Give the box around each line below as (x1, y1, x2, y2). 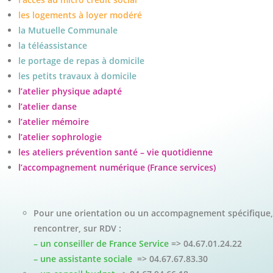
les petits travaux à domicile (18, 70, 136, 82)
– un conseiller (34, 238, 94, 250)
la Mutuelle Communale (18, 24, 118, 37)
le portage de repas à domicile (18, 55, 144, 67)
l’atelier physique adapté (18, 85, 122, 97)
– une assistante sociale (34, 253, 132, 265)
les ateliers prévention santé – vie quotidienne (18, 146, 213, 158)
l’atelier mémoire (18, 116, 89, 128)
